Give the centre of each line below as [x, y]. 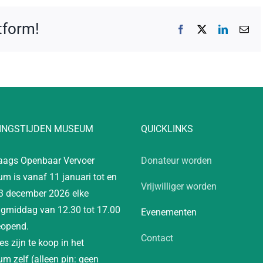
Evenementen [169, 213]
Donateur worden [176, 161]
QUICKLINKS [167, 129]
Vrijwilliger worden [179, 187]
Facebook [203, 28]
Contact [157, 238]
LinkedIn [244, 28]
